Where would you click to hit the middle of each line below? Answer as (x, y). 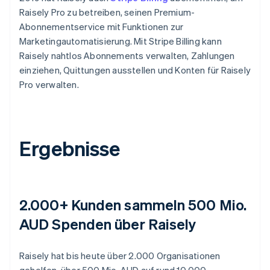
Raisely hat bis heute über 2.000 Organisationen (120, 255)
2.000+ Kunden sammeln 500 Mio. (133, 204)
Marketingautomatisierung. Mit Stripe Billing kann (121, 41)
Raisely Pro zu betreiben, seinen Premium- (107, 12)
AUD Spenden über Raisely (108, 224)
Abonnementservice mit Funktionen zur (102, 26)
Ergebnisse (70, 148)
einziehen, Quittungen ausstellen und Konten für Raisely (135, 70)
